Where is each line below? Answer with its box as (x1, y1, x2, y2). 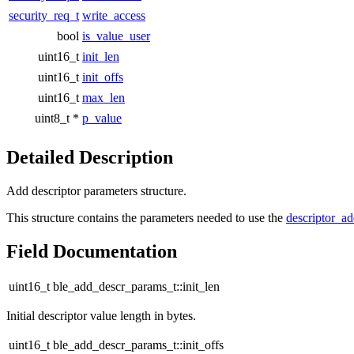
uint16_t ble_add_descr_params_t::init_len (9, 280, 220, 294)
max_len (82, 90, 125, 104)
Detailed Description (6, 146, 173, 168)
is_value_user (82, 28, 150, 43)
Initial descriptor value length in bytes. (6, 309, 196, 323)
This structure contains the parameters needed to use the (6, 210, 286, 224)
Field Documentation (6, 240, 177, 262)
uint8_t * (35, 111, 79, 125)
